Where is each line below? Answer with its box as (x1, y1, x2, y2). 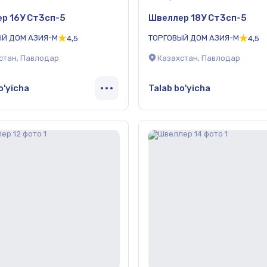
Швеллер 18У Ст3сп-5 (148, 12, 247, 23)
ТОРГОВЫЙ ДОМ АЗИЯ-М (148, 33, 239, 42)
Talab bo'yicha (148, 82, 210, 94)
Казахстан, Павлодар (157, 54, 240, 63)
